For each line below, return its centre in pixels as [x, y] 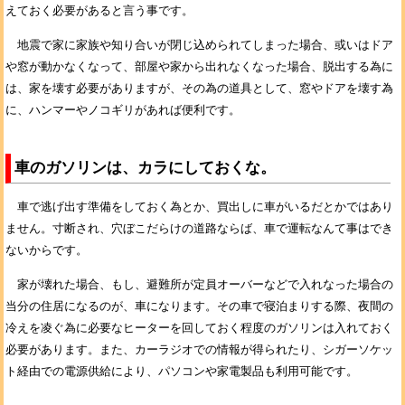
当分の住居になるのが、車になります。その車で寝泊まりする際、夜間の [199, 306]
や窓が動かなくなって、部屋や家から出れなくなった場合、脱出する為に [199, 66]
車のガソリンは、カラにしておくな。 [145, 168]
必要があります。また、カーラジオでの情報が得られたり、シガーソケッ [199, 349]
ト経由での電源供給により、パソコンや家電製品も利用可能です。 [182, 371]
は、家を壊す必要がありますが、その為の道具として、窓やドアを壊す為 [199, 88]
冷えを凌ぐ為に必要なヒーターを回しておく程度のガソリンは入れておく [199, 328]
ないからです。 [47, 250]
